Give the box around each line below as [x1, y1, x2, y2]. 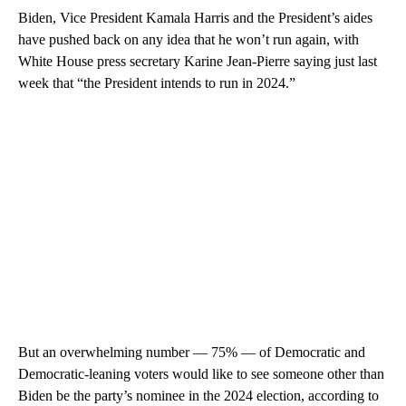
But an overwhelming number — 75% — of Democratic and [18, 344, 365, 361]
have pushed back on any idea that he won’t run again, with [18, 32, 359, 48]
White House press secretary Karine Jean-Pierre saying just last [18, 53, 377, 70]
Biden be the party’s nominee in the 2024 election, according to [18, 388, 379, 404]
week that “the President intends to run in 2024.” [18, 75, 295, 92]
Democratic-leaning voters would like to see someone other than [18, 366, 384, 382]
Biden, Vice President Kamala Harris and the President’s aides [18, 10, 372, 26]
